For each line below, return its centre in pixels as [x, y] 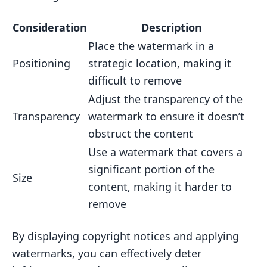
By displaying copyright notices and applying [125, 236]
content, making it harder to [160, 186]
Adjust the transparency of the [165, 99]
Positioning [41, 63]
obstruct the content [141, 133]
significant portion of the [151, 169]
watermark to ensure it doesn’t [166, 116]
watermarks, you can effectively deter [107, 253]
